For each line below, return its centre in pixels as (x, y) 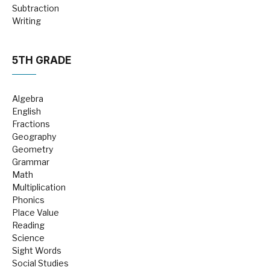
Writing (27, 21)
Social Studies (40, 263)
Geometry (33, 149)
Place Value (36, 212)
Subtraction (36, 8)
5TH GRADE (42, 60)
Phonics (28, 200)
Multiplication (39, 187)
